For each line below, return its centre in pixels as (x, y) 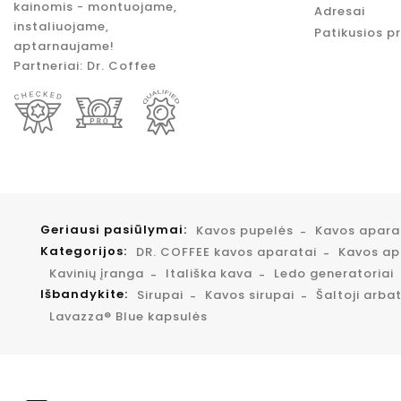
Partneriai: (50, 66)
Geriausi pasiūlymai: (114, 230)
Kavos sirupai (250, 295)
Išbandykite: (84, 294)
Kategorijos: (84, 252)
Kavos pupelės (245, 231)
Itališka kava (209, 274)
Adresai (340, 12)
